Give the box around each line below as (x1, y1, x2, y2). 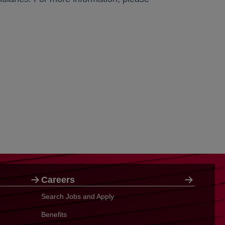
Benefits (41, 210, 67, 218)
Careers (41, 175, 75, 185)
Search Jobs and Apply (41, 192, 114, 200)
